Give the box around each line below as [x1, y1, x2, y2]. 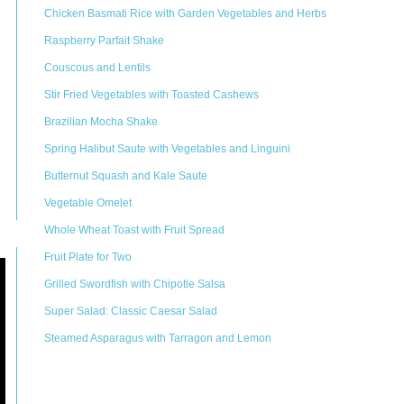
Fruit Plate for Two [44, 251, 132, 263]
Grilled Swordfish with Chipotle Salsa [44, 278, 225, 290]
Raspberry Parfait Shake [44, 34, 164, 47]
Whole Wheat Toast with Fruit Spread [44, 224, 225, 236]
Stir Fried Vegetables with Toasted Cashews [44, 88, 259, 101]
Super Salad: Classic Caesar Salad [44, 305, 217, 317]
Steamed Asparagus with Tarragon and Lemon [44, 332, 271, 344]
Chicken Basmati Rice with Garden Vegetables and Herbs [44, 7, 326, 20]
